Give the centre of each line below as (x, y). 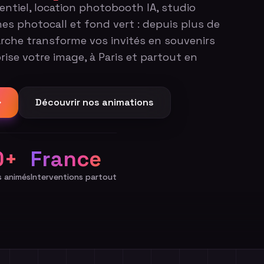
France (66, 159)
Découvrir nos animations (95, 102)
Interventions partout (74, 177)
